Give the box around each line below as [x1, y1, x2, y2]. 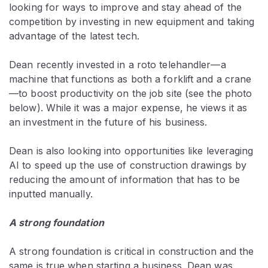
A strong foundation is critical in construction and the [9, 245, 254, 258]
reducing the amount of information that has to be [9, 173, 240, 186]
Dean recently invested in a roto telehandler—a [9, 59, 226, 71]
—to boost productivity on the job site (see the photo [9, 87, 252, 100]
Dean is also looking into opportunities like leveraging [9, 145, 254, 157]
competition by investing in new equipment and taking [9, 16, 255, 28]
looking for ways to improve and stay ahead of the [9, 1, 242, 14]
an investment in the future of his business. [9, 116, 208, 129]
